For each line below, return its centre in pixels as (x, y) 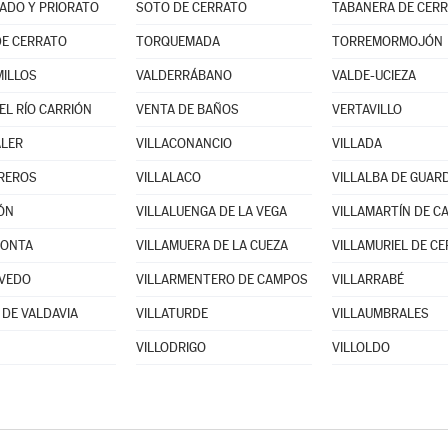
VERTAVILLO (366, 109)
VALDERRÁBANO (183, 75)
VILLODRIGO (170, 347)
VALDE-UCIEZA (373, 75)
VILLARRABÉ (367, 279)
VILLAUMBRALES (380, 313)
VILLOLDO (360, 347)
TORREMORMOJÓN (387, 41)
